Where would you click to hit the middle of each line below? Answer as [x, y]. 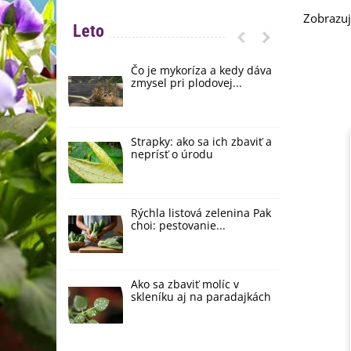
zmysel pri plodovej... [186, 82]
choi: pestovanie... [178, 225]
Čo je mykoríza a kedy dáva [201, 70]
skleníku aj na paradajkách [201, 296]
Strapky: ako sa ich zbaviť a [201, 141]
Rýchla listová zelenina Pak [201, 212]
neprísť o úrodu [172, 154]
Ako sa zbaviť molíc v [185, 284]
